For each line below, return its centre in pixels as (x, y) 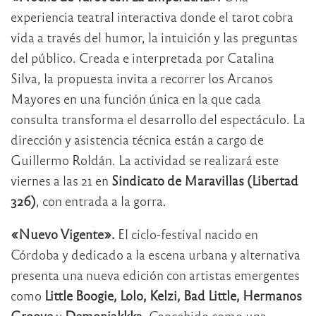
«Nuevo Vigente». (63, 233)
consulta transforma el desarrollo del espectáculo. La (158, 119)
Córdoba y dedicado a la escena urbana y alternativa (156, 254)
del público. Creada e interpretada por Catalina (142, 57)
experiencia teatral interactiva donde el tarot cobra (152, 16)
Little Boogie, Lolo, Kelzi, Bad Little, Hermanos (173, 295)
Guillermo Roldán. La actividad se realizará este (145, 159)
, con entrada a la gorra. (101, 200)
